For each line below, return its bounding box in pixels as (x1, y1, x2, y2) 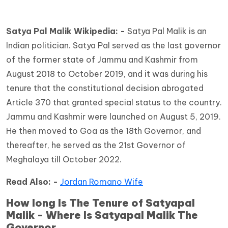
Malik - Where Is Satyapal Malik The (6, 209, 198, 222)
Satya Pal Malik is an (127, 26, 207, 37)
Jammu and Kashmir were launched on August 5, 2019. (6, 111, 221, 122)
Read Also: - (6, 177, 58, 187)
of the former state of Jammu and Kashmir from (6, 54, 198, 65)
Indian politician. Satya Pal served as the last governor (6, 40, 221, 51)
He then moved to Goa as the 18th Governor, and (6, 126, 201, 136)
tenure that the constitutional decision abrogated (6, 83, 204, 94)
